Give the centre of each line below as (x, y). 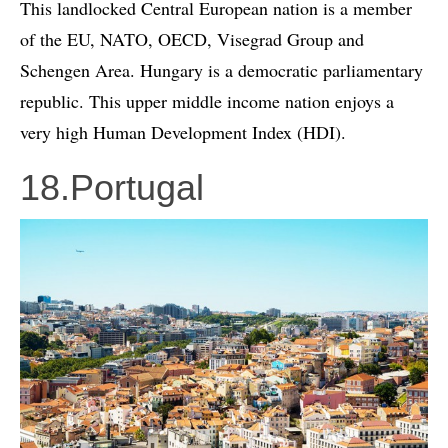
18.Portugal (112, 187)
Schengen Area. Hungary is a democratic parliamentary (221, 69)
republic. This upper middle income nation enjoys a (207, 100)
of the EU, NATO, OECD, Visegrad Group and (192, 38)
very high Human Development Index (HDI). (183, 131)
